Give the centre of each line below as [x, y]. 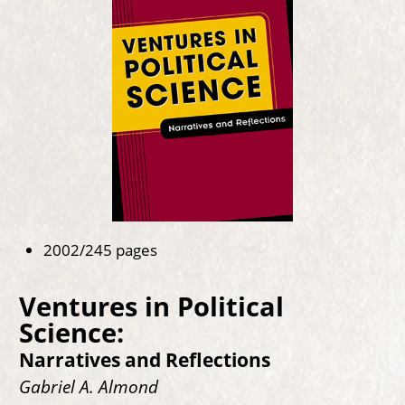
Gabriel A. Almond [88, 386]
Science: [71, 332]
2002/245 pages [100, 250]
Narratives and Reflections [144, 360]
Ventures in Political [151, 306]
